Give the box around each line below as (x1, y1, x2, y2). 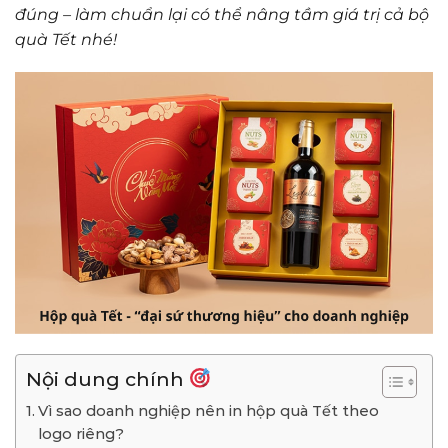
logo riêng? (37, 425, 124, 444)
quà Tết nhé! (15, 29, 117, 49)
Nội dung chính (26, 366, 189, 391)
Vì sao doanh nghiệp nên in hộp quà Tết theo (37, 402, 379, 421)
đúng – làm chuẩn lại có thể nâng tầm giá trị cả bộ (15, 4, 429, 24)
